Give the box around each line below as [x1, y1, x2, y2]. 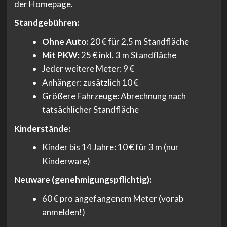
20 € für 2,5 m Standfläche [89, 36, 189, 47]
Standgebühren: [14, 17, 79, 28]
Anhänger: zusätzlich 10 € [42, 77, 138, 88]
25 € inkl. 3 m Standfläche [80, 50, 176, 61]
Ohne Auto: [42, 36, 89, 47]
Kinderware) [42, 156, 90, 167]
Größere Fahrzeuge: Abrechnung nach [42, 91, 186, 102]
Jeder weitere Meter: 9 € [42, 63, 134, 74]
